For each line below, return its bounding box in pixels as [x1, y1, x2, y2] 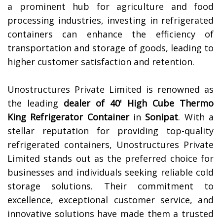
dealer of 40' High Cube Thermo [64, 97, 214, 110]
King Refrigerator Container [7, 111, 129, 123]
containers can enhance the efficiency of [7, 28, 214, 40]
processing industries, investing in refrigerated [7, 14, 214, 27]
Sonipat [145, 111, 179, 123]
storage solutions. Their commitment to [7, 180, 214, 192]
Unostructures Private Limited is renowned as [7, 83, 214, 96]
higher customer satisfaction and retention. [7, 56, 194, 68]
